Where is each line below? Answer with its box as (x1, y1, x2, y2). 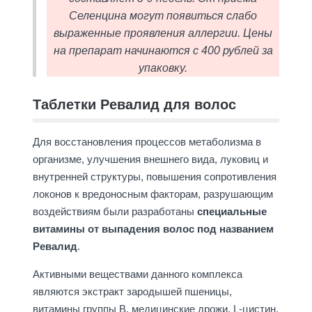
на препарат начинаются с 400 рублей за (53, 45, 273, 57)
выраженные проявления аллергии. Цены (54, 27, 272, 40)
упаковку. (139, 62, 187, 75)
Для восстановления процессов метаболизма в (32, 136, 261, 148)
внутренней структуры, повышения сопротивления (32, 171, 276, 183)
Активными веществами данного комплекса (32, 268, 242, 281)
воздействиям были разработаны (32, 205, 197, 218)
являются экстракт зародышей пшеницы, (32, 286, 232, 298)
